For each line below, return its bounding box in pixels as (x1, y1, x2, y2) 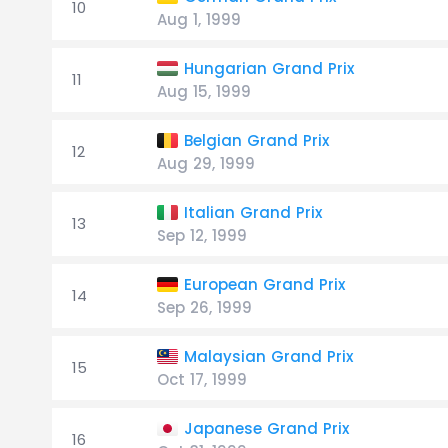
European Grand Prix (184, 274, 345, 295)
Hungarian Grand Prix (184, 58, 354, 79)
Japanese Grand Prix (184, 418, 349, 439)
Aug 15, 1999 (157, 81, 251, 102)
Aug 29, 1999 (157, 153, 255, 174)
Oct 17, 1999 (157, 369, 247, 390)
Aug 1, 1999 (157, 9, 241, 30)
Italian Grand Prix (184, 202, 322, 223)
